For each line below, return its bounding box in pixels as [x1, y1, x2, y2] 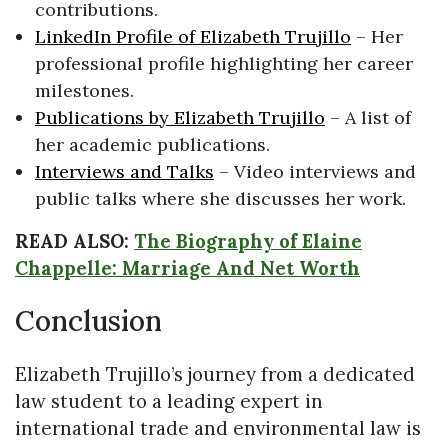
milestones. [35, 78, 134, 102]
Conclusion [15, 303, 162, 340]
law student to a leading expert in [15, 389, 323, 414]
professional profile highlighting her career [35, 51, 413, 75]
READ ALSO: [15, 228, 134, 253]
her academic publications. [35, 132, 270, 156]
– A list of [325, 105, 411, 129]
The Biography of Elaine [134, 228, 362, 253]
